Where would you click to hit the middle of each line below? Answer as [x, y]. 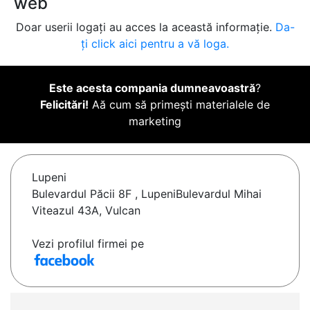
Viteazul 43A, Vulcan [86, 211]
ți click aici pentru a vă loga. [155, 44]
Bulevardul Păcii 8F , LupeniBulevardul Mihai [147, 194]
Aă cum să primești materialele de [179, 105]
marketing [155, 121]
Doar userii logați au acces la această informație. [145, 27]
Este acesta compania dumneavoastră [152, 88]
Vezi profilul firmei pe [88, 244]
